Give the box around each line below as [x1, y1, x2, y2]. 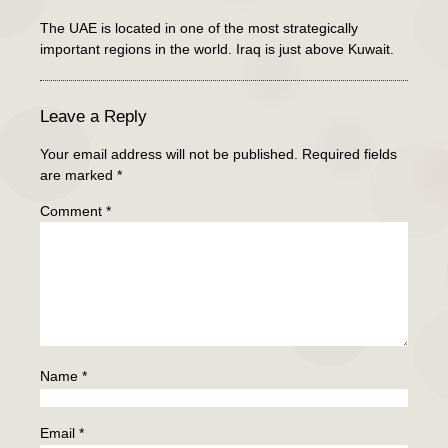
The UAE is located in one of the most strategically [40, 19, 358, 36]
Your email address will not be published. [40, 146, 298, 163]
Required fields [302, 146, 397, 163]
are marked [40, 167, 117, 184]
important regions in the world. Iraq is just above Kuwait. [40, 40, 394, 57]
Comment [40, 202, 106, 219]
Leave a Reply [40, 107, 147, 127]
